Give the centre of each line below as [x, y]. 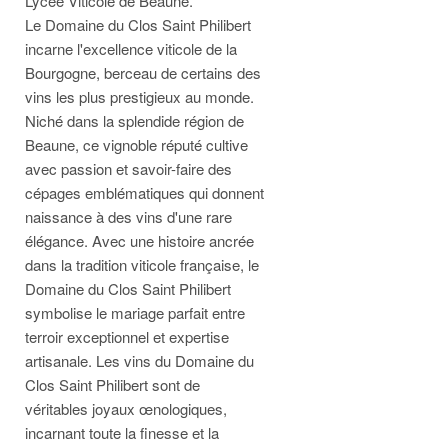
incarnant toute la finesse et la [122, 432]
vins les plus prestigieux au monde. [139, 96]
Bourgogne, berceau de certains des [143, 72]
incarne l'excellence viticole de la [131, 48]
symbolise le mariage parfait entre [135, 312]
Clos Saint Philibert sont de [112, 384]
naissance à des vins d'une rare [128, 216]
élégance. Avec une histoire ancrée [139, 240]
